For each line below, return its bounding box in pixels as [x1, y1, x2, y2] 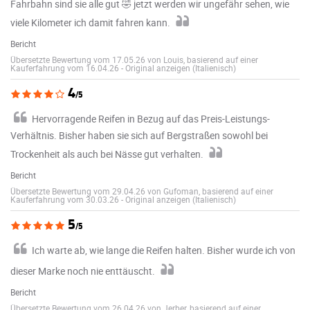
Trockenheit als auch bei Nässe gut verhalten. [10, 147, 203, 161]
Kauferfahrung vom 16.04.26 [10, 62, 121, 73]
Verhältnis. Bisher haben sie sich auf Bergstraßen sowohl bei [10, 128, 268, 142]
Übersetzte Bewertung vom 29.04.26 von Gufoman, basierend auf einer [10, 185, 273, 197]
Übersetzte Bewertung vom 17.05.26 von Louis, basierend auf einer [10, 53, 258, 65]
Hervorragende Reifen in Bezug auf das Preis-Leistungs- [32, 111, 270, 125]
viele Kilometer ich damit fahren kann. [10, 15, 170, 29]
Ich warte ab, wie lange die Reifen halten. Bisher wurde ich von [32, 243, 295, 257]
